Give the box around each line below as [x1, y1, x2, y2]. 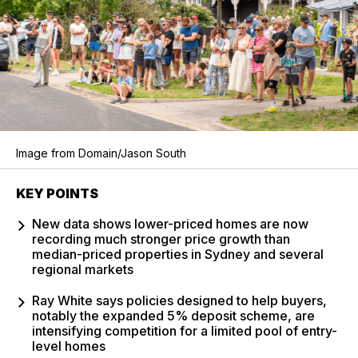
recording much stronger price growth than [32, 230, 290, 247]
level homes [32, 337, 105, 354]
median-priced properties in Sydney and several [32, 245, 324, 262]
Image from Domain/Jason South [16, 145, 186, 160]
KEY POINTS [16, 185, 98, 201]
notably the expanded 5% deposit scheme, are [32, 307, 315, 324]
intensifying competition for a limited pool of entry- [32, 322, 337, 339]
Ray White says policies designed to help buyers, [32, 292, 327, 308]
